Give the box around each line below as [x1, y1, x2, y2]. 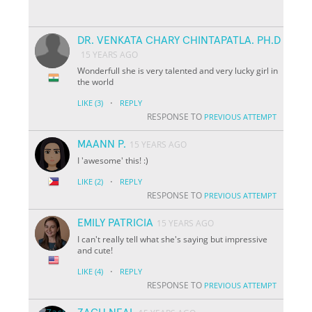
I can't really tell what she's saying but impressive [77, 233, 268, 245]
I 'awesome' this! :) [77, 154, 149, 166]
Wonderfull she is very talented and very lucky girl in [77, 64, 279, 77]
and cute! [77, 244, 114, 256]
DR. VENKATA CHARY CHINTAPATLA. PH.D [77, 34, 281, 46]
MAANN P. [77, 138, 127, 150]
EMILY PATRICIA [77, 217, 154, 228]
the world [77, 75, 114, 88]
